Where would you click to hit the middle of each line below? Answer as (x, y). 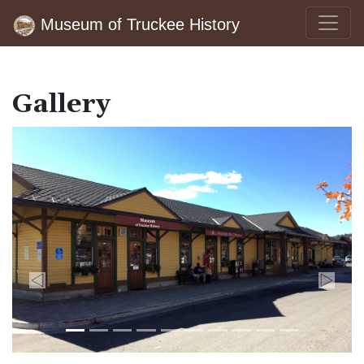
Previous (63, 248)
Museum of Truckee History (140, 24)
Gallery (61, 104)
